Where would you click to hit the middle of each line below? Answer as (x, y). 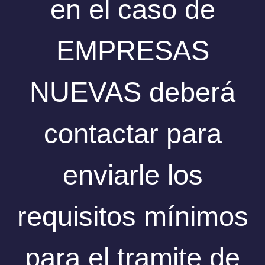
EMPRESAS (132, 50)
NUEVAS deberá (132, 92)
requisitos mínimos (132, 216)
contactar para (132, 133)
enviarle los (132, 174)
